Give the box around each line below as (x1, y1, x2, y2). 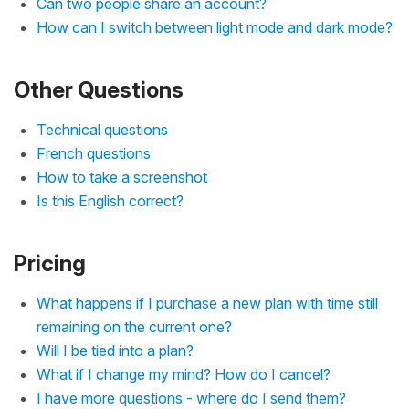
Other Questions (14, 76, 184, 103)
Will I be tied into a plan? (37, 341, 194, 360)
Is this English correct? (37, 191, 184, 210)
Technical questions (37, 120, 168, 139)
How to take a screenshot (37, 167, 207, 186)
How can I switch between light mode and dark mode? (37, 17, 393, 37)
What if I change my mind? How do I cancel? (37, 364, 330, 383)
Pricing (14, 249, 86, 277)
